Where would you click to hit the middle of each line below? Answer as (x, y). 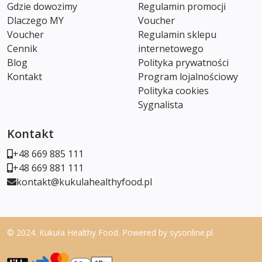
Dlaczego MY (35, 20)
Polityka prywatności (183, 62)
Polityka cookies (173, 90)
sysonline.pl (191, 232)
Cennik (22, 48)
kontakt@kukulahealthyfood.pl (84, 182)
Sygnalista (161, 104)
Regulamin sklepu (177, 34)
